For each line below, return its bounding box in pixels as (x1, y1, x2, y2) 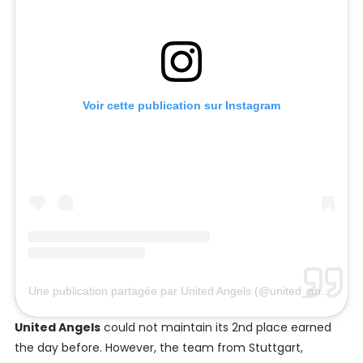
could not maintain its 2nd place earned (100, 319, 331, 336)
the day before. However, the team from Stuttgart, (14, 340, 303, 357)
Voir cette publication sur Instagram (83, 99, 280, 113)
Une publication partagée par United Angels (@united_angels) (320, 284, 332, 298)
